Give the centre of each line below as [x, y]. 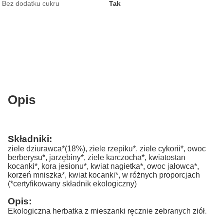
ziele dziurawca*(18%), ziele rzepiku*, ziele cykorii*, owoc [107, 148]
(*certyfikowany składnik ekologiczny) [72, 183]
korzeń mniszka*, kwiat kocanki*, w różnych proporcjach [104, 175]
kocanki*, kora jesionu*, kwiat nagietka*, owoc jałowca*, [103, 166]
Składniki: [30, 139]
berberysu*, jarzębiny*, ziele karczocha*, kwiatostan [97, 157]
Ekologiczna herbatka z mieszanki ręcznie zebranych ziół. [107, 211]
